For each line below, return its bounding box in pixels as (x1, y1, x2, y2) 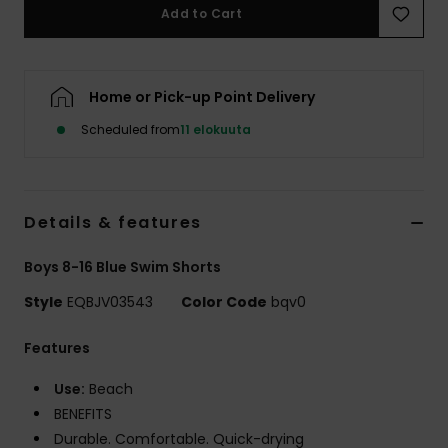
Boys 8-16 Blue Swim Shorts (24, 256, 221, 277)
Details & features (24, 210, 202, 234)
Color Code (181, 291, 267, 312)
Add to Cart (161, 4, 242, 22)
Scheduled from (81, 120, 180, 138)
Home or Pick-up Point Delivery (89, 86, 315, 107)
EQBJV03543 (63, 291, 157, 312)
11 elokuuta (180, 120, 251, 138)
